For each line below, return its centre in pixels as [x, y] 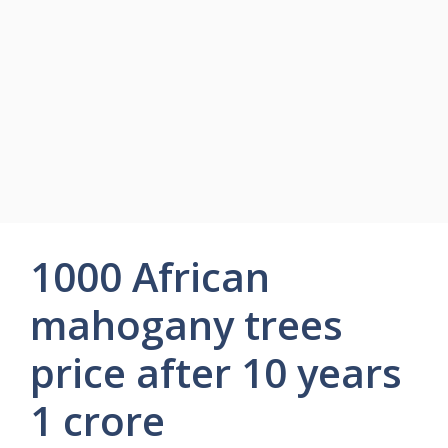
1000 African [150, 276]
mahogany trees [186, 324]
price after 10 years [216, 372]
